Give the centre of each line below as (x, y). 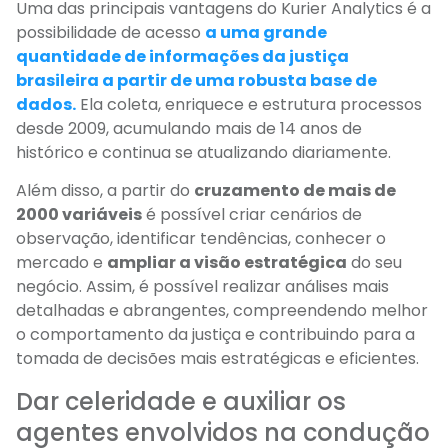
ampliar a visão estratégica (227, 263)
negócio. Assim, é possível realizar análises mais (202, 287)
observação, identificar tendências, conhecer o (201, 239)
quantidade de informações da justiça (182, 56)
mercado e (61, 263)
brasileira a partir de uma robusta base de (196, 80)
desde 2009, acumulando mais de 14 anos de (189, 128)
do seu (374, 263)
